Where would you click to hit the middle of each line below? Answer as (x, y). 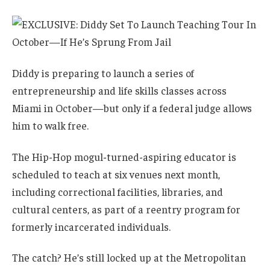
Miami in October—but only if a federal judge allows (132, 108)
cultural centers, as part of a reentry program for (126, 209)
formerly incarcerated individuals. (91, 226)
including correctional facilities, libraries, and (118, 191)
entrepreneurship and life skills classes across (119, 90)
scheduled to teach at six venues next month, (116, 174)
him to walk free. (50, 125)
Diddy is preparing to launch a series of (103, 73)
